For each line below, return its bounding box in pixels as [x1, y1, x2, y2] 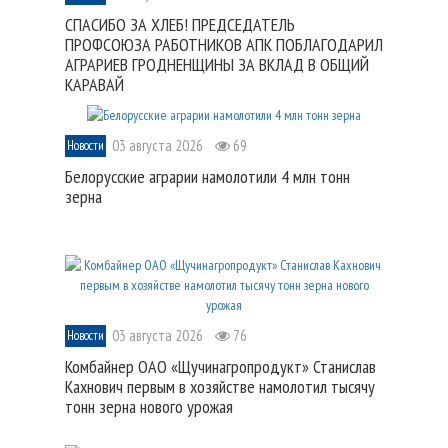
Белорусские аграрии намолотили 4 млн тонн [65, 164, 350, 188]
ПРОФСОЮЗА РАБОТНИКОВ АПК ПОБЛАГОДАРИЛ [65, 33, 383, 57]
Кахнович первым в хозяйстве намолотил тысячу [65, 374, 375, 398]
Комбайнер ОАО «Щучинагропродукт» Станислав [65, 354, 376, 378]
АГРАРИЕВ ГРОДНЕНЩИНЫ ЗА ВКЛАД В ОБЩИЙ [65, 53, 369, 77]
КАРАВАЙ [65, 73, 124, 97]
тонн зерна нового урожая [65, 394, 233, 418]
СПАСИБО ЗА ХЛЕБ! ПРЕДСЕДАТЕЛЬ [65, 13, 295, 37]
